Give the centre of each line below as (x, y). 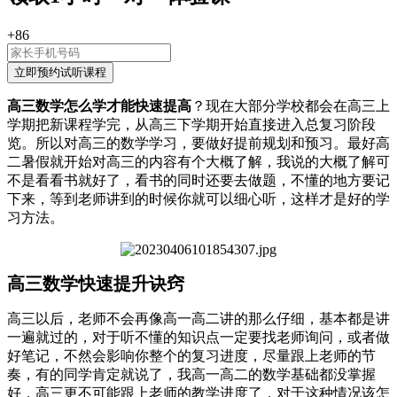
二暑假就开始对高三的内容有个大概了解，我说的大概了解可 (198, 161)
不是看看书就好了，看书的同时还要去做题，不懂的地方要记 (198, 180)
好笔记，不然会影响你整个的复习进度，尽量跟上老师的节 (191, 355)
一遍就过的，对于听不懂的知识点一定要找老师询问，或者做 (198, 337)
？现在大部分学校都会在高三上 (291, 105)
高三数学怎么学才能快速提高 (99, 105)
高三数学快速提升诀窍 (96, 283)
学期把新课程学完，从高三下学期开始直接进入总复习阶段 (191, 124)
